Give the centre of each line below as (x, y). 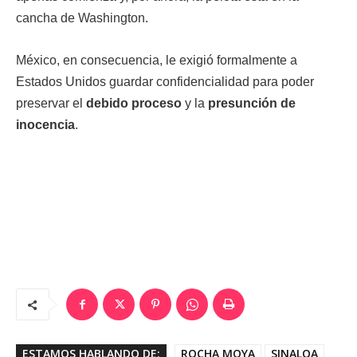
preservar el (51, 103)
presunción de (252, 103)
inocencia (45, 125)
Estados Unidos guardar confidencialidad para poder (165, 82)
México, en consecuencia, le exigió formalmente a (157, 60)
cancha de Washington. (82, 18)
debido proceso (134, 103)
